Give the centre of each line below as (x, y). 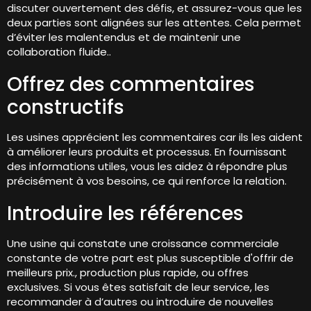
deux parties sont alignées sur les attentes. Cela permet (154, 23)
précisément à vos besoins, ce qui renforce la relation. (147, 181)
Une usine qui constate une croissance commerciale (143, 244)
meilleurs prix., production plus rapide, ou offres (128, 273)
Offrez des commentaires (131, 85)
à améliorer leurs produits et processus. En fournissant (147, 152)
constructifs (66, 108)
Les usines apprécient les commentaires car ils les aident (155, 137)
